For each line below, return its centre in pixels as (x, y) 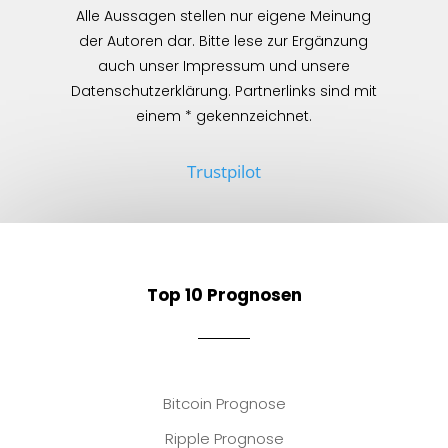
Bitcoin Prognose (224, 404)
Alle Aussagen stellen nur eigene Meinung (224, 16)
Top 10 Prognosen (224, 295)
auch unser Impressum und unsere (223, 66)
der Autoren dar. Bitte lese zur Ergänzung (224, 41)
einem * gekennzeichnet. (223, 116)
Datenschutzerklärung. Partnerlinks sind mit (223, 91)
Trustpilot (223, 172)
